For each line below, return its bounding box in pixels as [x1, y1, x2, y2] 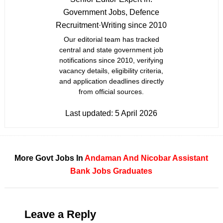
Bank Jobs [70, 167, 111, 175]
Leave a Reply [24, 208, 96, 221]
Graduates [113, 167, 153, 175]
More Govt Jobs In [14, 154, 85, 162]
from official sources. [79, 88, 144, 96]
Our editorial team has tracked [63, 35, 159, 43]
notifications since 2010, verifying [59, 56, 164, 64]
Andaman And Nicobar [85, 154, 171, 162]
